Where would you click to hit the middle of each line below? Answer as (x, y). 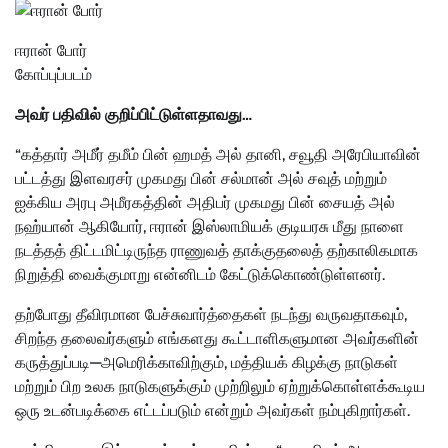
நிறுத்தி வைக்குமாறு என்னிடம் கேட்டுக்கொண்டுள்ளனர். (200, 275)
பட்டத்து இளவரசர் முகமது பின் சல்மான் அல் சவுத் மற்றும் (201, 179)
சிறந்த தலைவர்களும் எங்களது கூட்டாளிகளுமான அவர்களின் (217, 339)
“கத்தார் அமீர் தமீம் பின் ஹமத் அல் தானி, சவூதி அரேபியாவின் (218, 155)
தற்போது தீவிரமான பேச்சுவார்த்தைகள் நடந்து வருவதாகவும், (211, 315)
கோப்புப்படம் (53, 75)
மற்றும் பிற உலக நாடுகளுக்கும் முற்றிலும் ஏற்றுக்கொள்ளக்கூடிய (220, 387)
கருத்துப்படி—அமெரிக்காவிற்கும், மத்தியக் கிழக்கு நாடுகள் (206, 363)
